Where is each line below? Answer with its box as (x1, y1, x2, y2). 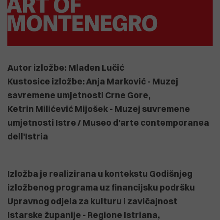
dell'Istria (7, 131, 48, 141)
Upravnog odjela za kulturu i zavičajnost (7, 196, 177, 206)
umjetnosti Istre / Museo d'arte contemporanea (7, 117, 209, 128)
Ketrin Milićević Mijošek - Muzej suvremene (7, 104, 190, 114)
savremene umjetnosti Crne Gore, (7, 90, 151, 100)
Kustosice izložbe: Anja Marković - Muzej (7, 76, 178, 86)
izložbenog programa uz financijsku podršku (7, 182, 195, 192)
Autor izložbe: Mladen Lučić (7, 62, 126, 73)
